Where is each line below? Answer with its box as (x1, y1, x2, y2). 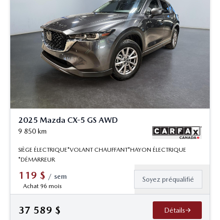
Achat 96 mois (23, 182, 62, 190)
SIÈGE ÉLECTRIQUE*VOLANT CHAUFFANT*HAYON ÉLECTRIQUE (18, 146, 186, 153)
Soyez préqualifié (142, 175, 194, 183)
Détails (164, 206, 185, 214)
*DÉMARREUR (18, 156, 55, 163)
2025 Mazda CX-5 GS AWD (18, 115, 118, 125)
